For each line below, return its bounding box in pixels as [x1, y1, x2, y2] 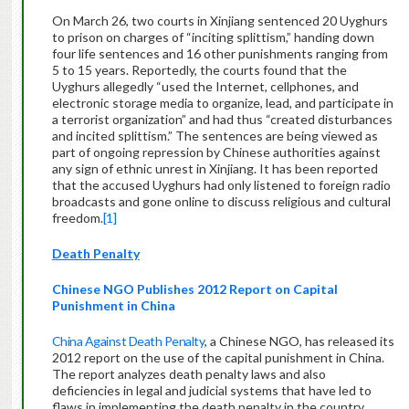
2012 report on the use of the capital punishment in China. [51, 350, 384, 366]
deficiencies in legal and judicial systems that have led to [51, 383, 372, 399]
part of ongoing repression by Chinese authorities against [51, 144, 381, 161]
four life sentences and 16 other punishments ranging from [51, 46, 388, 62]
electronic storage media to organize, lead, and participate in [51, 95, 393, 111]
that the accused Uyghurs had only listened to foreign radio [51, 177, 391, 194]
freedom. [51, 210, 103, 226]
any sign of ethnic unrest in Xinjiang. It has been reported [51, 161, 378, 177]
